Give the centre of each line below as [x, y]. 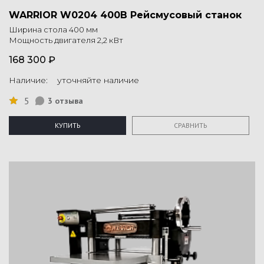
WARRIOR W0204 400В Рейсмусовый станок [125, 15]
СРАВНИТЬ [191, 126]
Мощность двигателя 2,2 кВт [66, 40]
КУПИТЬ [67, 126]
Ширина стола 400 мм [53, 30]
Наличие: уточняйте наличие [74, 80]
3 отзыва [65, 101]
